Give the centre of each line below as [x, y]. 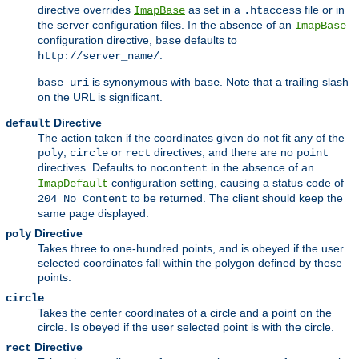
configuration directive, [97, 40]
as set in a [214, 9]
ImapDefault [73, 183]
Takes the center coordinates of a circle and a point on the [185, 312]
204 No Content [83, 198]
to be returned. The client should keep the [235, 198]
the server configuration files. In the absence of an [166, 24]
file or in [323, 9]
